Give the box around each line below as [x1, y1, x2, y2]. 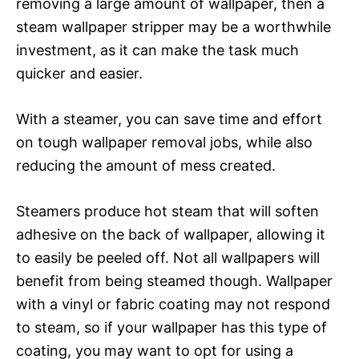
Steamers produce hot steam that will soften [16, 202, 319, 220]
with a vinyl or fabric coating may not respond [16, 295, 330, 313]
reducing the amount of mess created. [16, 156, 276, 174]
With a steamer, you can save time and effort [16, 110, 322, 127]
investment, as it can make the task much [16, 41, 299, 58]
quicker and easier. [16, 64, 143, 82]
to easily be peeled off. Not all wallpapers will [16, 248, 320, 266]
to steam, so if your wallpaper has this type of [16, 318, 327, 336]
